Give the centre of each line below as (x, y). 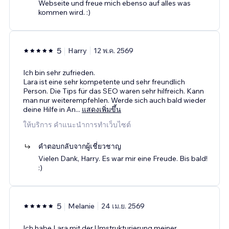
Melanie (81, 206)
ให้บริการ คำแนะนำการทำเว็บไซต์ (77, 124)
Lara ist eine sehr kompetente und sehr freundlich (104, 82)
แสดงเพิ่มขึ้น (101, 109)
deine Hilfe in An (49, 109)
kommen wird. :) (64, 12)
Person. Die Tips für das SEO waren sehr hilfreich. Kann (113, 91)
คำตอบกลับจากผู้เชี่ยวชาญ (80, 146)
